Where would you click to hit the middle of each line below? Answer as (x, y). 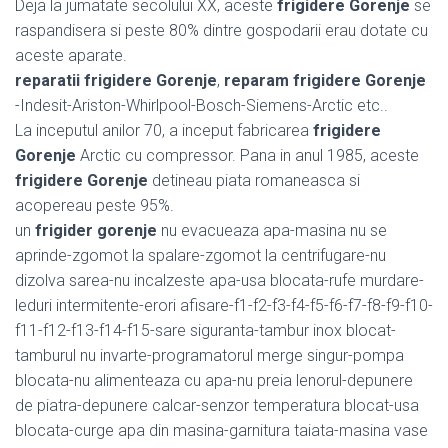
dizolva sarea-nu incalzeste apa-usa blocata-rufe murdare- (219, 280)
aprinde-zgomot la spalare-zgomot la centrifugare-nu (200, 255)
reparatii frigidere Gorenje (116, 80)
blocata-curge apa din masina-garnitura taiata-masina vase (221, 430)
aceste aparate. (71, 55)
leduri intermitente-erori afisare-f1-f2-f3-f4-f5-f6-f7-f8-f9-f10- (224, 305)
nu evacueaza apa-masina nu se (272, 230)
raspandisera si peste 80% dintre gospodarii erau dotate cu (221, 30)
